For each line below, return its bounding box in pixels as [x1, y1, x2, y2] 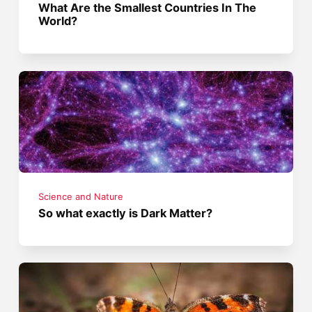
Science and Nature [38, 191, 124, 202]
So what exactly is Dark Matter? [38, 205, 213, 220]
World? [38, 14, 78, 29]
